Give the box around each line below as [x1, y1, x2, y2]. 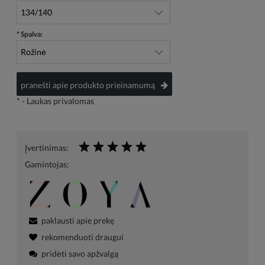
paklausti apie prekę [41, 215, 114, 225]
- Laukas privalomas [20, 96, 94, 106]
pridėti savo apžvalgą [41, 248, 118, 258]
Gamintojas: [25, 159, 69, 170]
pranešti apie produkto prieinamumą [20, 80, 155, 91]
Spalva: [20, 30, 43, 39]
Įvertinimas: [25, 143, 69, 153]
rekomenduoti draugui [41, 231, 124, 242]
